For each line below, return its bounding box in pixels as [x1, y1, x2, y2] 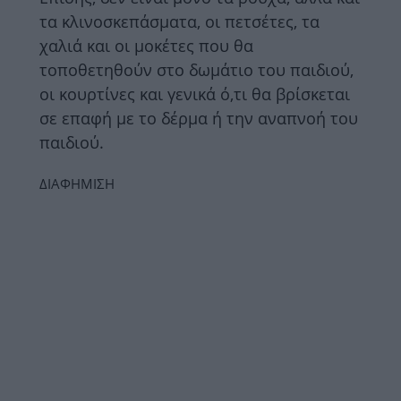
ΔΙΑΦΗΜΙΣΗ [39, 174, 115, 192]
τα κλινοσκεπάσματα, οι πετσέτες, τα [39, 10, 320, 32]
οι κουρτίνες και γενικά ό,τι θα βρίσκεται [39, 82, 350, 105]
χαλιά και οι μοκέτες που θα [39, 34, 253, 56]
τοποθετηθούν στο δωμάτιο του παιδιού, [39, 58, 354, 81]
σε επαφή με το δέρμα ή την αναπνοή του [39, 107, 358, 129]
